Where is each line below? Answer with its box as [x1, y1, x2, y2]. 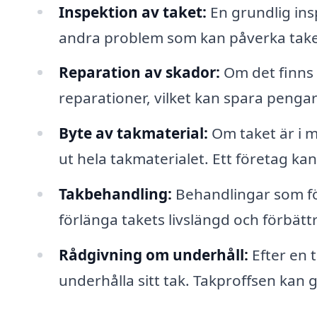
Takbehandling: [58, 184, 172, 204]
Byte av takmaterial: [58, 123, 208, 144]
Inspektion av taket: [58, 1, 207, 22]
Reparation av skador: [58, 62, 220, 83]
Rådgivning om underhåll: [58, 244, 248, 265]
